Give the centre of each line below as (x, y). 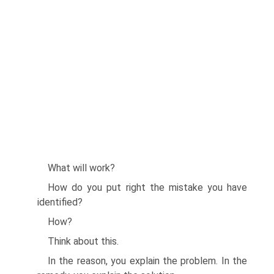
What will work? (81, 168)
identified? (60, 202)
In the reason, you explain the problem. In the (147, 261)
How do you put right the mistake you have (147, 187)
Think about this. (83, 241)
